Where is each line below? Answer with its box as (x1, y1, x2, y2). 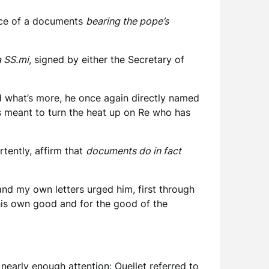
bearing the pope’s (86, 15, 169, 27)
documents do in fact (86, 145, 181, 157)
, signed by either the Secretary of (29, 53, 184, 65)
